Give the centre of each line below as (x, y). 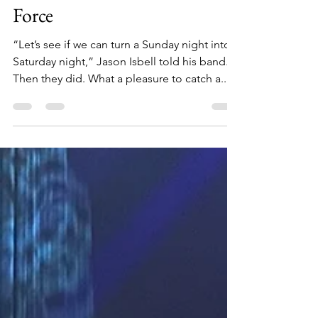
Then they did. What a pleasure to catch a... (121, 107)
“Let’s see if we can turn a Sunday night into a (126, 73)
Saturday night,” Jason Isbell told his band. (121, 90)
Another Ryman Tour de (108, 16)
